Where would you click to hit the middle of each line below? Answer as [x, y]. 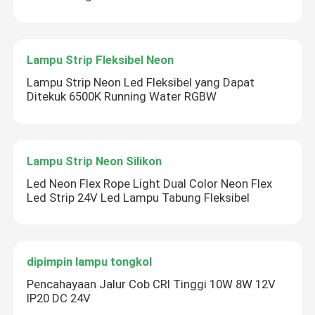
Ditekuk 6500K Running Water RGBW [122, 96]
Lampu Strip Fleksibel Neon [101, 59]
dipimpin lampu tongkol [90, 262]
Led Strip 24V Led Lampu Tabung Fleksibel [139, 197]
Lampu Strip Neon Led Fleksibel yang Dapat [141, 82]
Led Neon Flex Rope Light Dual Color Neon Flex [150, 183]
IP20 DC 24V [59, 298]
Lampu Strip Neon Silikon [95, 161]
